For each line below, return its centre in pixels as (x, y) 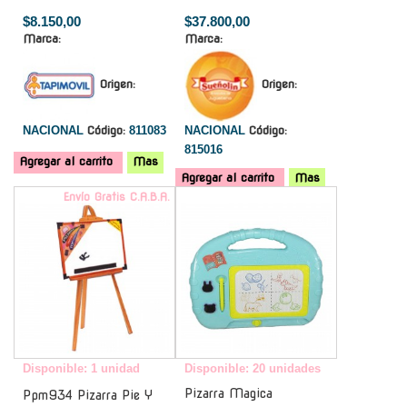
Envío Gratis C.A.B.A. (117, 196)
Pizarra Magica (228, 393)
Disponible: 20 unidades (253, 368)
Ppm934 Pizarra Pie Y (88, 395)
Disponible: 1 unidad (81, 368)
